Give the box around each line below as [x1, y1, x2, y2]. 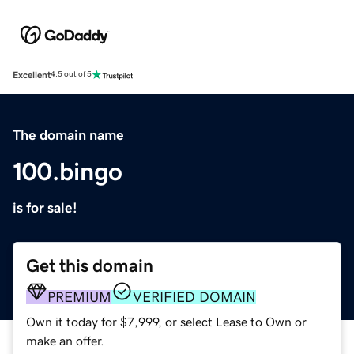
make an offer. [26, 333, 104, 347]
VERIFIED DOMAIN [133, 289, 256, 304]
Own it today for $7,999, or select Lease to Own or [26, 314, 307, 328]
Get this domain [26, 256, 153, 275]
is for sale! [13, 200, 77, 215]
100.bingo [13, 158, 122, 184]
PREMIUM [47, 289, 111, 304]
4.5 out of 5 [51, 70, 92, 79]
